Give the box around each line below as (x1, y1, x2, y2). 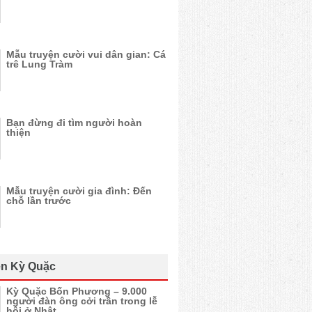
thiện (6, 127, 31, 138)
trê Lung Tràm (6, 58, 72, 70)
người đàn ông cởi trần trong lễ (6, 295, 157, 306)
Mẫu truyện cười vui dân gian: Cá (6, 49, 166, 60)
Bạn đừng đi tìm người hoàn (6, 117, 142, 128)
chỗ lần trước (6, 195, 71, 206)
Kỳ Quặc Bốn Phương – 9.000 (6, 286, 147, 297)
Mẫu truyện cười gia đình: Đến (6, 185, 152, 196)
